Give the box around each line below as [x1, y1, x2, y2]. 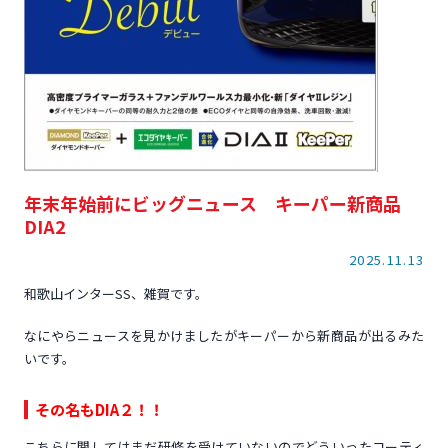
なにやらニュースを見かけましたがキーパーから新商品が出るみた [23, 326, 425, 345]
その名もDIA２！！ [35, 398, 165, 421]
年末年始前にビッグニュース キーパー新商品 [23, 189, 419, 216]
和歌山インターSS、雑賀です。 [23, 283, 208, 303]
